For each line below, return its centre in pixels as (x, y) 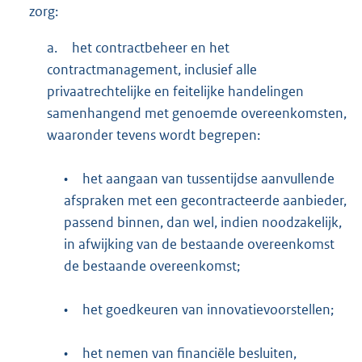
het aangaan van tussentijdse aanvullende (209, 178)
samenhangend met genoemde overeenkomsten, (196, 113)
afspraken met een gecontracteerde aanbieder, (206, 200)
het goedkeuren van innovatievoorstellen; (208, 309)
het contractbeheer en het (150, 47)
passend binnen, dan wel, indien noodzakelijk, (203, 222)
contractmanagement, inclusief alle (152, 69)
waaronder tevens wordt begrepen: (153, 135)
